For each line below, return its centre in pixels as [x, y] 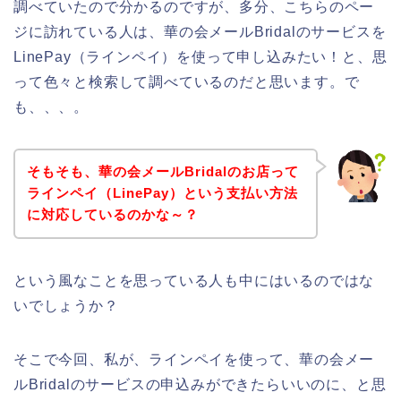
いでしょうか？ [66, 306]
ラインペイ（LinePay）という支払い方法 [162, 193]
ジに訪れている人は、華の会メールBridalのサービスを [200, 31]
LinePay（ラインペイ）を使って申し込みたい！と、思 [200, 56]
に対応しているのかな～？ [112, 215]
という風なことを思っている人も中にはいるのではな [194, 281]
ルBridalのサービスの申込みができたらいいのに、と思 [200, 385]
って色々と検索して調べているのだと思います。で [187, 81]
